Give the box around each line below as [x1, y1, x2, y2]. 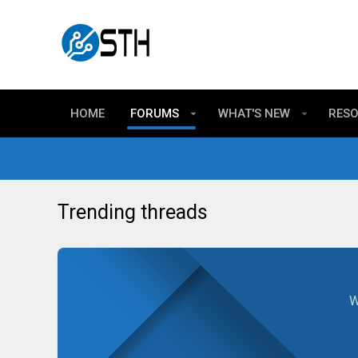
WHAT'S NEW [217, 105, 290, 121]
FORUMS [130, 105, 179, 121]
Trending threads [58, 201, 208, 224]
